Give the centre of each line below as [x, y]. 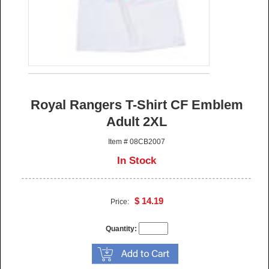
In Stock [137, 161]
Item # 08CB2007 [137, 142]
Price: [122, 202]
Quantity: [121, 229]
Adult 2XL [137, 122]
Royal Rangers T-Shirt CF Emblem [137, 105]
